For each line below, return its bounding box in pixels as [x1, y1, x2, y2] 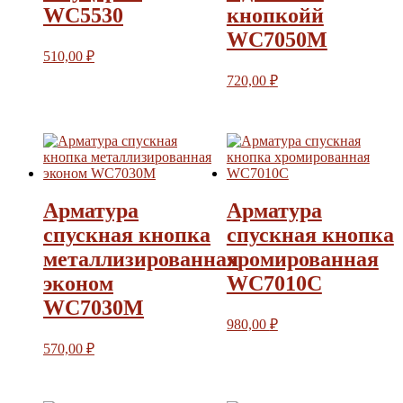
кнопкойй [226, 3, 324, 27]
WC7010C [226, 272, 322, 296]
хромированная [226, 247, 379, 272]
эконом [43, 272, 113, 296]
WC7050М [226, 27, 327, 51]
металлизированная [43, 247, 238, 272]
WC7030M [43, 296, 144, 320]
